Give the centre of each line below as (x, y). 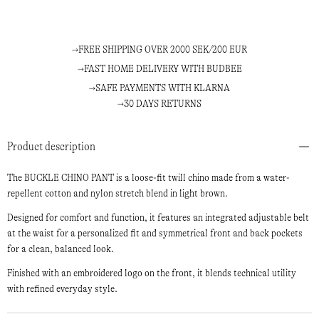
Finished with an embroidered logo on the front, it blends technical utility (152, 273)
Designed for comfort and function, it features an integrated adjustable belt (158, 218)
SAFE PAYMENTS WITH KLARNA (163, 88)
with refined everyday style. (62, 289)
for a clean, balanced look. (61, 249)
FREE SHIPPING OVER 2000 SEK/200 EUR (163, 50)
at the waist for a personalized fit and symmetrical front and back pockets (155, 234)
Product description (51, 147)
